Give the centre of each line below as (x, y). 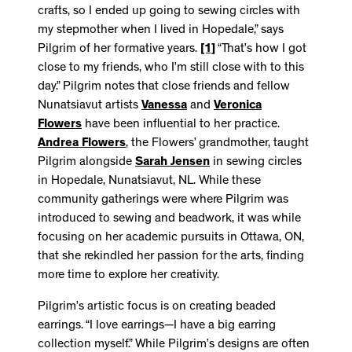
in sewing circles (256, 163)
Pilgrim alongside (86, 163)
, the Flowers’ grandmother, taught (217, 144)
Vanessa (164, 106)
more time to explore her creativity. (128, 276)
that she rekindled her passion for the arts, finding (171, 257)
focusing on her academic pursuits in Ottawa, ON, (171, 238)
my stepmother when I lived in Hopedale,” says (161, 31)
